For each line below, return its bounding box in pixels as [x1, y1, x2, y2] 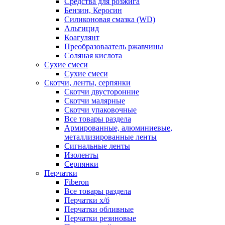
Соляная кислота [64, 51, 122, 60]
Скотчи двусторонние [64, 87, 139, 96]
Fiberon [64, 177, 89, 186]
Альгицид [64, 24, 99, 33]
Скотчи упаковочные [64, 105, 137, 114]
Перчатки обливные [64, 204, 134, 213]
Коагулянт [64, 33, 99, 42]
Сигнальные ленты [64, 141, 130, 150]
